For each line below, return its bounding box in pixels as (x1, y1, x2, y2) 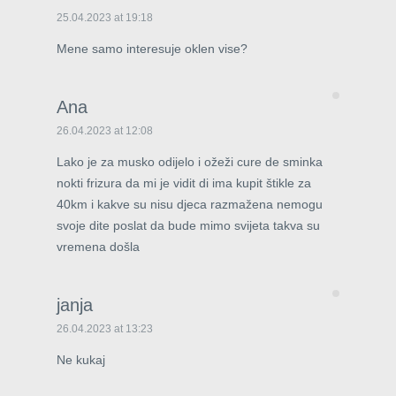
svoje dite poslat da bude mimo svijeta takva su (57, 217, 320, 232)
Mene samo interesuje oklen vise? (57, 41, 247, 56)
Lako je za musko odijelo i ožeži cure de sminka (57, 154, 323, 169)
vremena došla (57, 239, 140, 254)
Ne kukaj (57, 352, 105, 367)
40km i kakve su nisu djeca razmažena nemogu (57, 196, 323, 211)
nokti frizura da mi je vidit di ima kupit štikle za (57, 175, 311, 190)
